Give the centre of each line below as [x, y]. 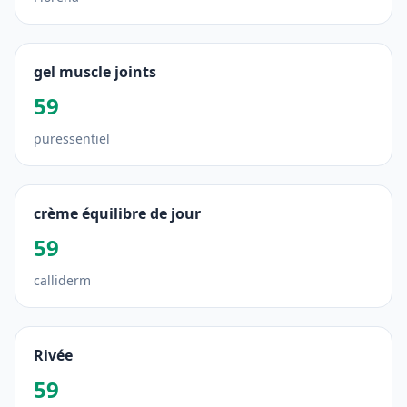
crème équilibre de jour [117, 213]
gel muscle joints [95, 72]
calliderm [62, 280]
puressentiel [72, 139]
